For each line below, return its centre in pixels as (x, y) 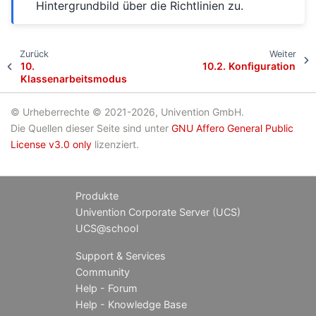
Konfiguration (262, 66)
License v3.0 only (51, 144)
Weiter (282, 54)
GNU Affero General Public (232, 128)
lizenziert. (115, 144)
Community (103, 272)
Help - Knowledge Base (131, 305)
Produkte (97, 196)
